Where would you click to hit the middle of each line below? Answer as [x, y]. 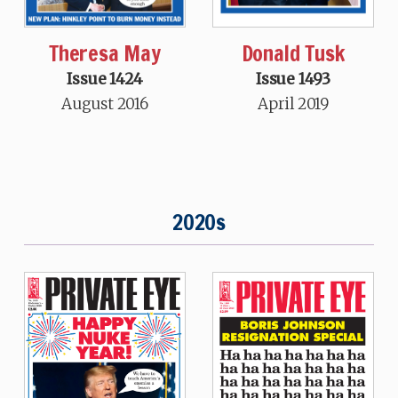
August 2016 [105, 103]
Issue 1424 [105, 79]
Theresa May [105, 53]
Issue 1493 [294, 79]
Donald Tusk [293, 53]
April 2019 [294, 103]
